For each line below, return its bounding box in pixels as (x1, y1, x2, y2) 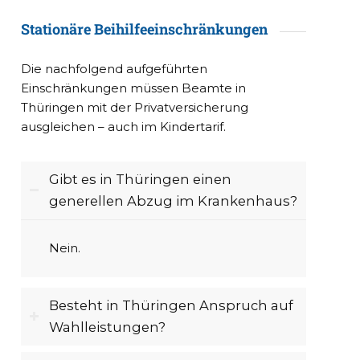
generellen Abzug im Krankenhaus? (49, 192, 298, 209)
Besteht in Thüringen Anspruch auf (49, 297, 294, 313)
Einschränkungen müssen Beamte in (21, 80, 247, 96)
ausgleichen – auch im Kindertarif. (21, 118, 227, 134)
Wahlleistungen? (49, 319, 166, 335)
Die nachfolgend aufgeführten (21, 60, 208, 76)
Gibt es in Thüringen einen (49, 170, 232, 187)
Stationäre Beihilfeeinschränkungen (21, 18, 268, 39)
